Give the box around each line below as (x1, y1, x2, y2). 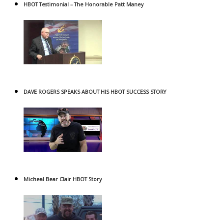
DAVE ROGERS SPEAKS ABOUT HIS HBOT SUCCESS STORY (24, 88, 166, 96)
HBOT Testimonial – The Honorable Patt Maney (24, 1, 143, 8)
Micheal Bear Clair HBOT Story (24, 176, 102, 183)
